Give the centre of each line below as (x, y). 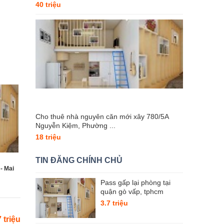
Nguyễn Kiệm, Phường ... (75, 125)
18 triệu (48, 137)
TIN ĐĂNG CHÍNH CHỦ (79, 160)
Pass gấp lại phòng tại (135, 182)
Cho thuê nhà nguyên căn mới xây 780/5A (102, 116)
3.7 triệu (114, 203)
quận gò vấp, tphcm (132, 191)
